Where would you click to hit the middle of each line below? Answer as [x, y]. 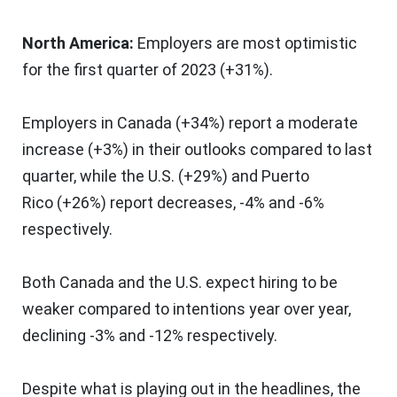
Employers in [70, 122]
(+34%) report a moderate [265, 122]
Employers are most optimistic [247, 43]
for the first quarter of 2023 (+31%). [148, 69]
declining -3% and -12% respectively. [150, 335]
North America [76, 43]
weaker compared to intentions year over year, [187, 308]
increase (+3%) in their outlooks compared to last [197, 149]
